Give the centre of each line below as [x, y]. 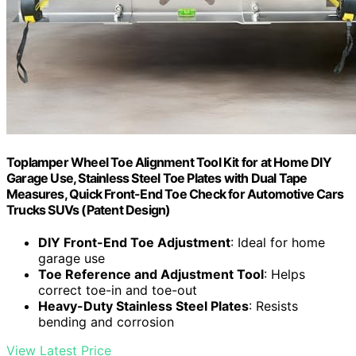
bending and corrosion [106, 322]
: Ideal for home [278, 243]
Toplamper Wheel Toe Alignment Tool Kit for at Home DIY [169, 163]
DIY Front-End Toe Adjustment [134, 243]
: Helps [284, 275]
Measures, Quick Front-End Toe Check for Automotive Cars [175, 194]
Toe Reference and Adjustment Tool [151, 275]
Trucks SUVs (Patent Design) [89, 210]
